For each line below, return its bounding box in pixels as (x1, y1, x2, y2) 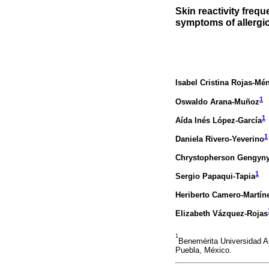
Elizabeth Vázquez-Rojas (175, 209, 268, 219)
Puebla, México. (175, 246, 232, 255)
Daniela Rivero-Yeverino (175, 134, 264, 144)
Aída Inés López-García (175, 115, 262, 125)
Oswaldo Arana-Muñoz (175, 97, 259, 106)
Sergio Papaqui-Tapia (175, 171, 255, 181)
